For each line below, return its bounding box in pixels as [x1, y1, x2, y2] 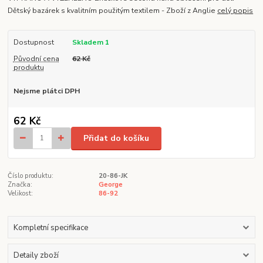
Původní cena [13, 54, 59, 64]
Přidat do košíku [83, 132, 149, 144]
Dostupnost [13, 37, 54, 47]
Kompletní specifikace [13, 222, 88, 233]
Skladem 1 [72, 37, 111, 47]
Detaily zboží [13, 249, 59, 261]
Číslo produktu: [8, 171, 54, 181]
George [98, 180, 123, 190]
